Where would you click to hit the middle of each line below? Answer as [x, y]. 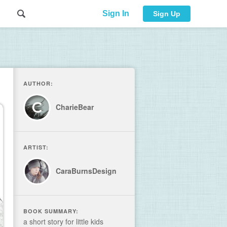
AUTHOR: [38, 83]
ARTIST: [36, 147]
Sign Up [167, 14]
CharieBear [75, 107]
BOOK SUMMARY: [51, 211]
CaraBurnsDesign [86, 171]
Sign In [116, 13]
